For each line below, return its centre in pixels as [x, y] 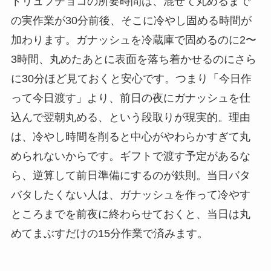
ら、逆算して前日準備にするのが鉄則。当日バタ [130, 176]
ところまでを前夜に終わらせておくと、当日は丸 [130, 214]
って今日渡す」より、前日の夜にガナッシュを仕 [130, 98]
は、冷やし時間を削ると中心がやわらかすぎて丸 [130, 137]
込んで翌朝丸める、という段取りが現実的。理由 [130, 118]
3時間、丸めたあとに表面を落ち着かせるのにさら [133, 60]
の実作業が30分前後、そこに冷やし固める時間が [131, 21]
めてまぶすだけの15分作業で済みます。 [109, 234]
